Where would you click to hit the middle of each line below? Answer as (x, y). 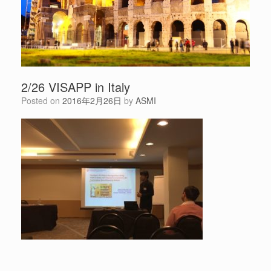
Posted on (44, 101)
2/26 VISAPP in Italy (76, 87)
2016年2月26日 (92, 101)
